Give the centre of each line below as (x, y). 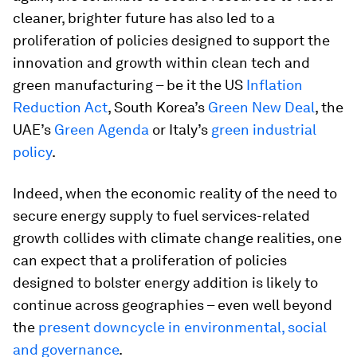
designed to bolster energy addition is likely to (165, 282)
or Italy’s (180, 129)
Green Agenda (102, 129)
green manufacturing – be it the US (129, 85)
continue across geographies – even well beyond (173, 305)
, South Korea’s (158, 107)
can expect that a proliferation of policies (150, 260)
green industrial (264, 129)
